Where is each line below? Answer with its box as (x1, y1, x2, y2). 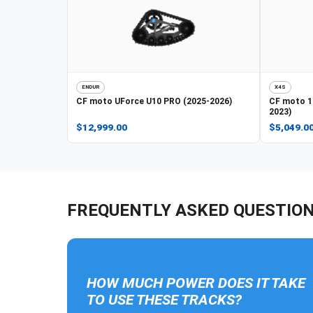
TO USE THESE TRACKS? (87, 291, 242, 308)
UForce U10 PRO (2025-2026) (115, 96, 232, 106)
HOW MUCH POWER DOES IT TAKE (87, 274, 305, 291)
